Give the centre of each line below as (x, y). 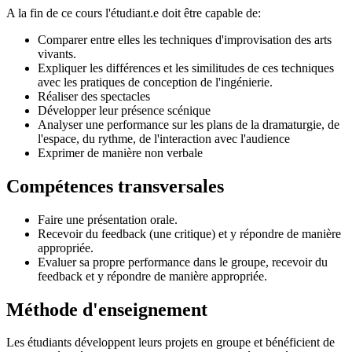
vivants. (57, 53)
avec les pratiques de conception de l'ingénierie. (155, 82)
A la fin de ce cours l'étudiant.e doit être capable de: (134, 13)
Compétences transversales (115, 186)
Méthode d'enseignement (107, 309)
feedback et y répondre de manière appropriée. (152, 276)
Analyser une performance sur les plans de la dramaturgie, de (189, 124)
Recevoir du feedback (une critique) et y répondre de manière (189, 233)
